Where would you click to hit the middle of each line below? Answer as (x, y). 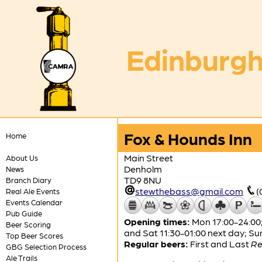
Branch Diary (28, 180)
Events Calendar (34, 202)
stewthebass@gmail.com (189, 191)
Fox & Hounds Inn (188, 138)
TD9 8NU (143, 180)
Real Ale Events (32, 191)
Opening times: (157, 221)
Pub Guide (24, 213)
